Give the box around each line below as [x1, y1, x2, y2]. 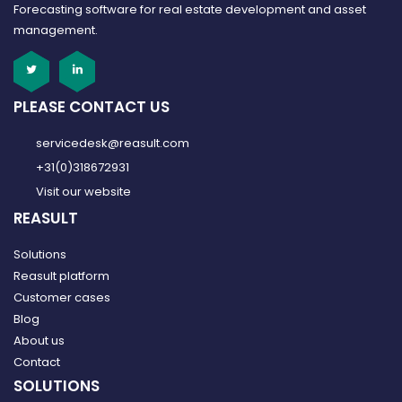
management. [13, 21, 98, 39]
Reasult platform [13, 267, 109, 284]
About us [13, 331, 65, 349]
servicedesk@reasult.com [36, 134, 189, 152]
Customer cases [13, 288, 110, 306]
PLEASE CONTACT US [13, 95, 170, 118]
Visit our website [36, 182, 131, 200]
